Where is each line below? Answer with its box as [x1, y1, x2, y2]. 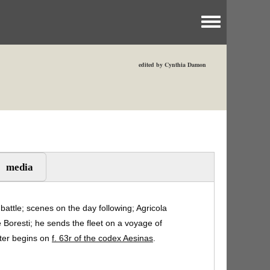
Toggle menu [201, 19, 265, 33]
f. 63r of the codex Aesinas [52, 233, 153, 243]
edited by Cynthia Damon [139, 60, 206, 69]
